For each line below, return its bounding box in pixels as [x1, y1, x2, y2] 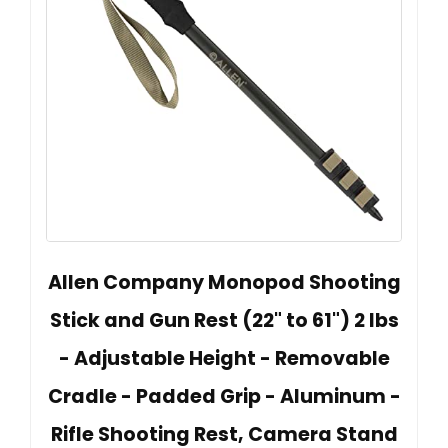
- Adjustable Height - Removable [58, 344, 390, 372]
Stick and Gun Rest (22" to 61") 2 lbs [49, 306, 399, 334]
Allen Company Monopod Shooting [47, 268, 401, 296]
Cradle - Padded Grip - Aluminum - [47, 382, 401, 410]
